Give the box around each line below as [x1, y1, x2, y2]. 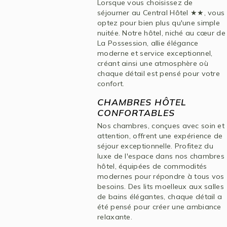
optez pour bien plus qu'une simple [97, 18, 220, 27]
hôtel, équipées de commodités [97, 162, 207, 171]
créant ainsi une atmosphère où [97, 59, 208, 68]
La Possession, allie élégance [97, 39, 199, 48]
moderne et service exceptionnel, [97, 49, 213, 58]
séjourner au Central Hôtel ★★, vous [97, 8, 225, 17]
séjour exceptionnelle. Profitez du [97, 141, 213, 150]
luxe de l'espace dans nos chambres [97, 152, 224, 161]
